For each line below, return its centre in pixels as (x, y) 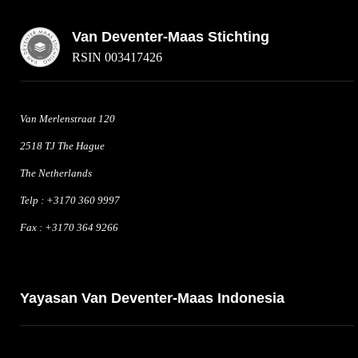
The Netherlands (56, 173)
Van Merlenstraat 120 (68, 119)
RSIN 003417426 (117, 57)
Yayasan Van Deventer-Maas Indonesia (152, 298)
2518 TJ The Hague (62, 146)
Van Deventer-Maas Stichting (171, 37)
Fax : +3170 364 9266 (69, 227)
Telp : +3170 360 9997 (70, 200)
